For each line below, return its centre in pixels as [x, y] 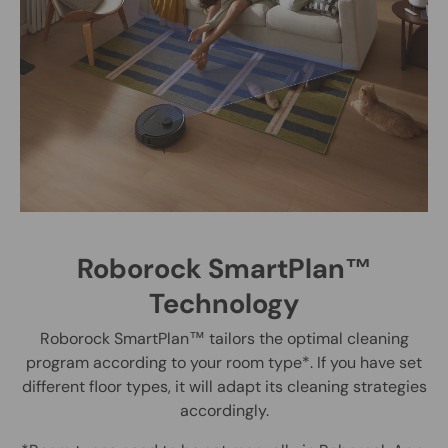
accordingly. [224, 411]
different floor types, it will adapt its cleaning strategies [224, 387]
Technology [224, 303]
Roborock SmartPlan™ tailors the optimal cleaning [224, 339]
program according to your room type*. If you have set [224, 363]
